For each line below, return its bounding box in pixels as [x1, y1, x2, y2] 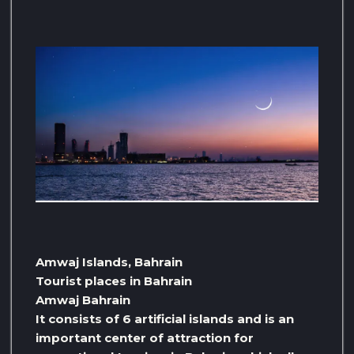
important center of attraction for [36, 330, 254, 345]
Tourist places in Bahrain [36, 273, 192, 288]
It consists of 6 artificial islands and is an [36, 311, 294, 326]
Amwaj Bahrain [36, 292, 130, 307]
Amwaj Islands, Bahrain [36, 254, 183, 269]
